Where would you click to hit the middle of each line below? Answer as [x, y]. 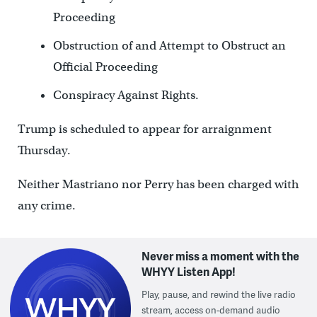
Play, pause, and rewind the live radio [219, 294]
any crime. [46, 205]
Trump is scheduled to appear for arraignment [144, 129]
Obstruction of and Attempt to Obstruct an [169, 45]
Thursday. [44, 150]
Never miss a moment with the [221, 255]
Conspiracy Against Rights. [126, 95]
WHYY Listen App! [189, 271]
